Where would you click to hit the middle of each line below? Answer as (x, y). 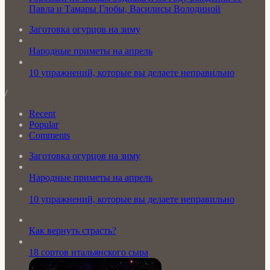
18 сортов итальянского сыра (89, 253)
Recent (42, 114)
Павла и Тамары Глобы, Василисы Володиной (125, 9)
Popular (44, 125)
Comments (49, 136)
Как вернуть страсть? (73, 231)
